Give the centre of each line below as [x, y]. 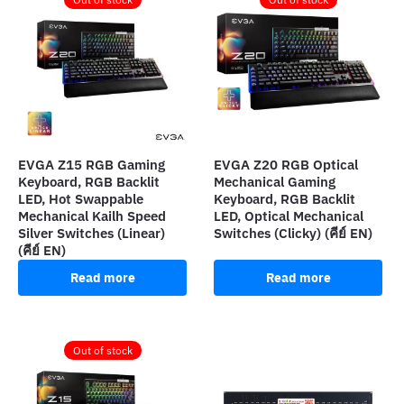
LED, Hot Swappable [81, 198]
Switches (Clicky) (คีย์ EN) [294, 233]
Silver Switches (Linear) [92, 233]
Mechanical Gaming [275, 181]
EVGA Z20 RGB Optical [286, 164]
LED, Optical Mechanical [289, 216]
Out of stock [102, 350]
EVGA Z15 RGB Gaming [92, 164]
